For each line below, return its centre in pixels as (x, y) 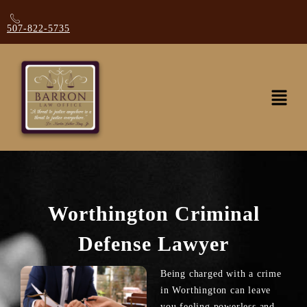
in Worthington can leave (216, 290)
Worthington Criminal (153, 213)
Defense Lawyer (153, 243)
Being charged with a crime (221, 273)
